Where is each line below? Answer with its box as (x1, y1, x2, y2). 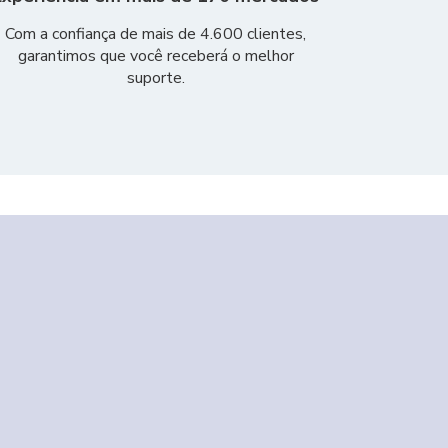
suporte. (126, 67, 185, 89)
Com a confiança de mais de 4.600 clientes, (5, 23, 307, 45)
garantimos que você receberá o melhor (17, 45, 294, 67)
